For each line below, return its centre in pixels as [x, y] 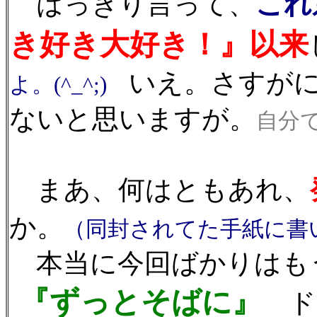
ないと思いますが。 [133, 119]
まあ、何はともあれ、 [160, 190]
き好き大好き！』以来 [159, 44]
